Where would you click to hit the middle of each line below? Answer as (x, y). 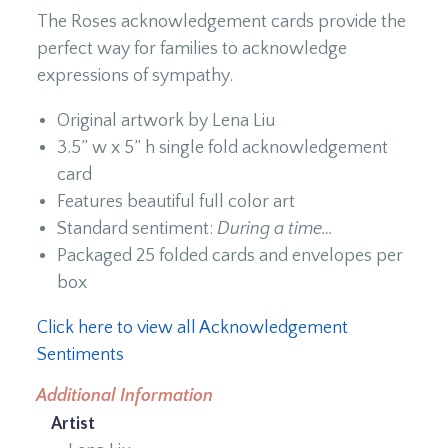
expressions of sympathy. (137, 75)
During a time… (275, 228)
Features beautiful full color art (176, 201)
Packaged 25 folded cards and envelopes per (230, 255)
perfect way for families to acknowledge (192, 48)
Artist (73, 423)
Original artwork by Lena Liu (166, 120)
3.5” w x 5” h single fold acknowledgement (222, 147)
